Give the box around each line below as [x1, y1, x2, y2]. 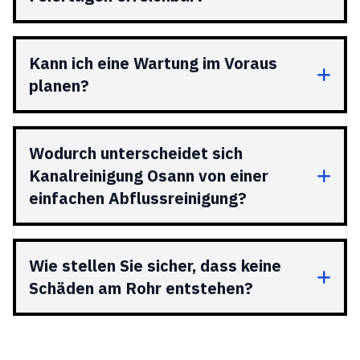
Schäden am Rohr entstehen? [29, 277, 253, 299]
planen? [29, 75, 89, 96]
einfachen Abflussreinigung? [29, 187, 247, 209]
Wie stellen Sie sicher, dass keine [29, 255, 281, 276]
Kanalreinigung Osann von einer [29, 165, 268, 186]
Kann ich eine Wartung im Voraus [29, 52, 277, 74]
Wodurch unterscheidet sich [29, 142, 243, 164]
